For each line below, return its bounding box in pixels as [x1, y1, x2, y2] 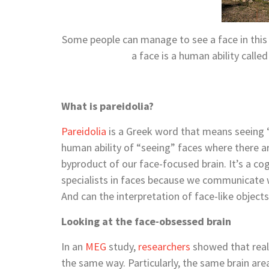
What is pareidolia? [61, 98, 154, 113]
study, [106, 239, 138, 253]
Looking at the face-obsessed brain [61, 214, 231, 228]
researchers [138, 239, 190, 253]
